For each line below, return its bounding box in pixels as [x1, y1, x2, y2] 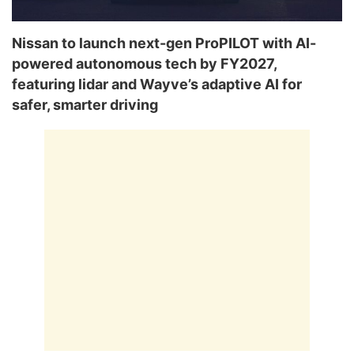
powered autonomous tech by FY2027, [12, 55, 277, 72]
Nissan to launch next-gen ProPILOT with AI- [12, 34, 316, 51]
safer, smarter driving [12, 96, 158, 113]
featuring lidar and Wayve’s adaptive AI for [12, 75, 302, 92]
